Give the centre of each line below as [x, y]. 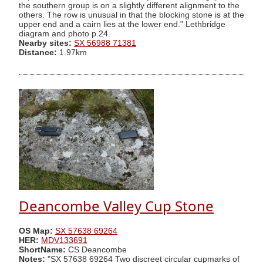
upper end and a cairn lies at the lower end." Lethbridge [122, 24]
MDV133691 [64, 240]
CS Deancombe [96, 249]
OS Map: [36, 231]
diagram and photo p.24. [65, 33]
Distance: [38, 52]
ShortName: [42, 249]
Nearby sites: [45, 43]
